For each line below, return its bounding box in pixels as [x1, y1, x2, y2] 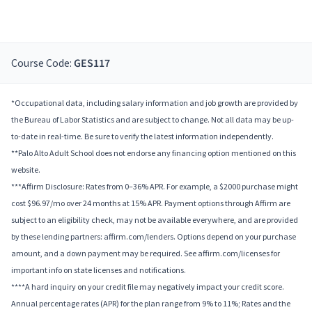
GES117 [74, 56, 110, 72]
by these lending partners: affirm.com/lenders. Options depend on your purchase [11, 231, 296, 242]
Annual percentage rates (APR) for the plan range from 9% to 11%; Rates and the [11, 298, 290, 309]
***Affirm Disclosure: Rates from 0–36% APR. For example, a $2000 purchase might [11, 181, 298, 192]
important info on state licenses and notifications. [11, 265, 186, 276]
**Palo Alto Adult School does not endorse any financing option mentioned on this [11, 148, 296, 159]
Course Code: [11, 56, 74, 70]
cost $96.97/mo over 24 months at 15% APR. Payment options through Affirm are [11, 198, 290, 209]
